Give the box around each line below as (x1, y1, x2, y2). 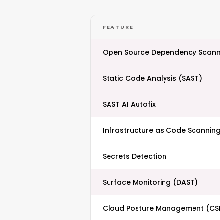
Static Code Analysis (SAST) (103, 73, 202, 83)
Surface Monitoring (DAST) (103, 177, 198, 187)
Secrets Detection (103, 151, 166, 161)
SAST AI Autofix (103, 99, 156, 109)
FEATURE (103, 23, 134, 31)
